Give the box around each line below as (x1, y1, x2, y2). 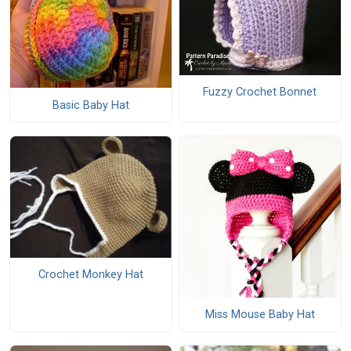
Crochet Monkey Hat (38, 268, 143, 282)
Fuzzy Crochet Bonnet (203, 85, 317, 99)
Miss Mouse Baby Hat (204, 307, 315, 321)
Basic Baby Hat (52, 98, 129, 112)
